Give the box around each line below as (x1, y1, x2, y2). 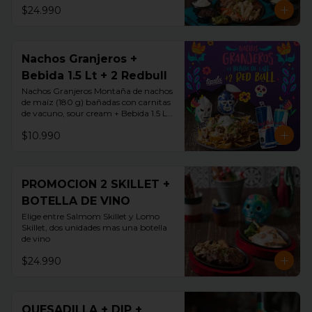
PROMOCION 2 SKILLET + (22, 178, 170, 191)
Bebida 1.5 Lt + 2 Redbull (22, 69, 167, 82)
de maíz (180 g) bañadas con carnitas (22, 97, 171, 107)
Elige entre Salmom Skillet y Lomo (22, 211, 159, 221)
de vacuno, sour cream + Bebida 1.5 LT (22, 108, 171, 118)
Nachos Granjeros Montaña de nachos (22, 86, 173, 96)
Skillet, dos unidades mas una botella (22, 222, 167, 233)
